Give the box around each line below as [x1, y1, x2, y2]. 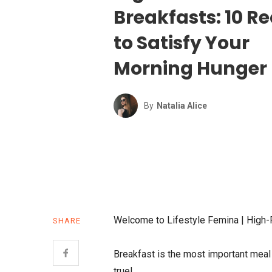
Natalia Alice [157, 100, 207, 110]
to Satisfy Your [114, 30, 250, 55]
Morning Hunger [114, 55, 267, 81]
